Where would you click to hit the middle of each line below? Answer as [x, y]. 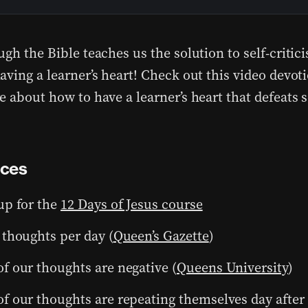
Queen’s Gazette [161, 236]
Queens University [232, 267]
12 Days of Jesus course [132, 204]
